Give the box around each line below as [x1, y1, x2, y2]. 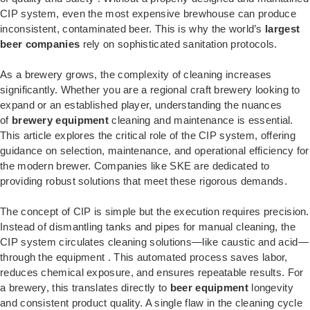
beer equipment [170, 282, 248, 294]
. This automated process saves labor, [107, 251, 288, 264]
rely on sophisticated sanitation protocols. [80, 38, 277, 51]
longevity [248, 282, 293, 294]
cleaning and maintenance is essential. [109, 114, 293, 127]
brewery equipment [11, 114, 109, 127]
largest [265, 23, 300, 35]
